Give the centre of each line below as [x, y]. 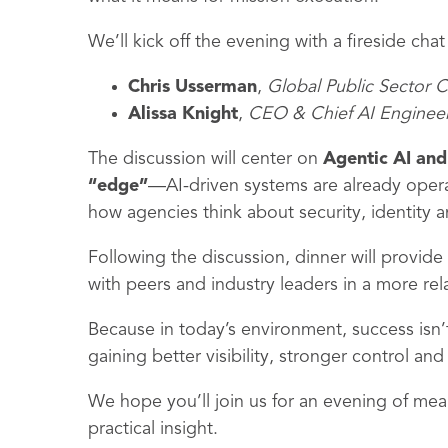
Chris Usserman [192, 87]
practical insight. [153, 429]
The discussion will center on [205, 159]
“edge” [118, 186]
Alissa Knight [183, 114]
